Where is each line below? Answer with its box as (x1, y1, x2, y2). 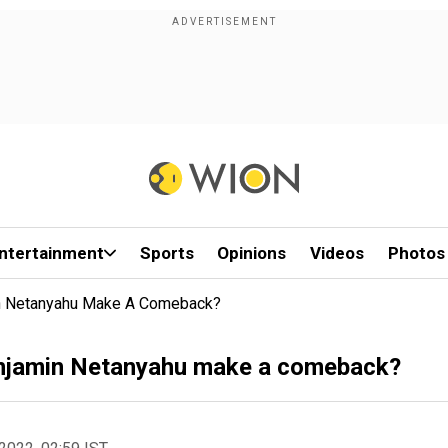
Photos (387, 243, 445, 263)
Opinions (217, 243, 287, 263)
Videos (310, 243, 365, 263)
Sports (139, 243, 194, 263)
